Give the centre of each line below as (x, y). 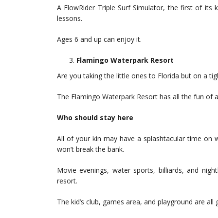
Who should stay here (95, 118)
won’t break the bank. (91, 149)
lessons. (70, 18)
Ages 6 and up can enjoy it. (99, 39)
